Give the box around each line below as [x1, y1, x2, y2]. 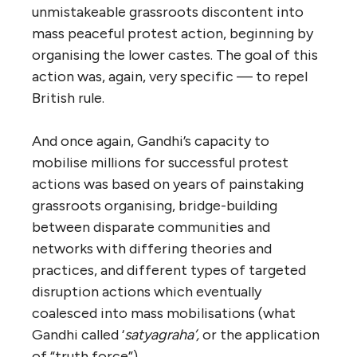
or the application [202, 325, 320, 343]
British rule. [32, 88, 104, 107]
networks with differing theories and [32, 239, 272, 257]
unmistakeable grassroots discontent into [32, 2, 304, 21]
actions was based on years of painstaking [32, 175, 304, 193]
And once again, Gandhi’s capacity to [32, 131, 269, 150]
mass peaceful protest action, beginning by [32, 24, 313, 42]
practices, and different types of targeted [32, 261, 306, 279]
